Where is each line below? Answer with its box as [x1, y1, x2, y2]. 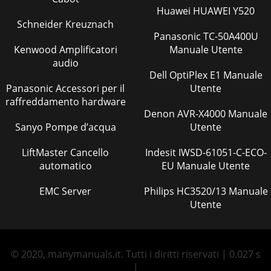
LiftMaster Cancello [22, 146, 109, 159]
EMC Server [39, 184, 91, 198]
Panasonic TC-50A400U [153, 30, 203, 43]
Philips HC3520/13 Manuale [143, 184, 177, 198]
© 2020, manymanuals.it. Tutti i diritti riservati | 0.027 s [10, 247, 261, 261]
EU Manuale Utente [162, 159, 250, 172]
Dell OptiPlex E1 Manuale [149, 68, 169, 82]
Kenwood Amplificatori [13, 43, 117, 56]
